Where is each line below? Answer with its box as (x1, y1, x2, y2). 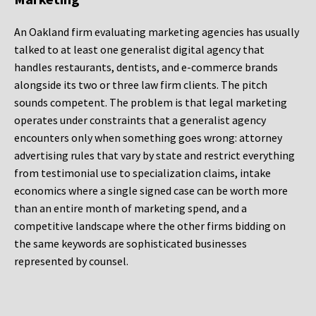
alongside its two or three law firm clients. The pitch (14, 78, 267, 92)
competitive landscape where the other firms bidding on (14, 219, 286, 233)
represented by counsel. (14, 254, 128, 269)
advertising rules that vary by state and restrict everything (14, 148, 295, 163)
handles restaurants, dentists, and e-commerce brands (14, 60, 278, 75)
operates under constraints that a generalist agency (14, 113, 266, 128)
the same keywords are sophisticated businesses (14, 236, 247, 251)
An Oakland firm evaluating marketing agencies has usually (14, 25, 299, 39)
